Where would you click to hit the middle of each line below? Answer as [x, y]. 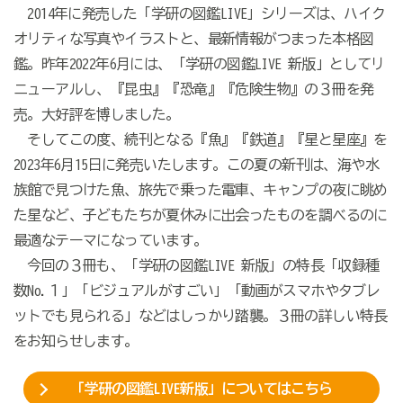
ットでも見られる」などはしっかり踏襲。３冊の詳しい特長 [200, 316]
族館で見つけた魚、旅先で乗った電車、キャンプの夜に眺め [200, 190]
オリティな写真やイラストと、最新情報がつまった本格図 [193, 39]
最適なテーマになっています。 [110, 241]
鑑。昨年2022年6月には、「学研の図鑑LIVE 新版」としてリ [199, 64]
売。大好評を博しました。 [96, 115]
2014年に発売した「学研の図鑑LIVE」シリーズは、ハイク [199, 14]
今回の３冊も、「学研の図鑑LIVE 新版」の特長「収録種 [196, 266]
